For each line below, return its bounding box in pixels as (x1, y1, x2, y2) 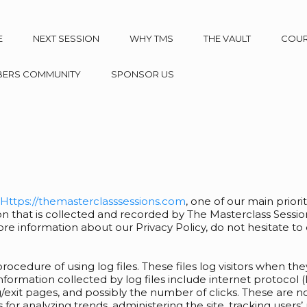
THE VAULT (204, 33, 251, 44)
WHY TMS (130, 33, 173, 44)
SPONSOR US (111, 69, 174, 79)
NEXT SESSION (33, 33, 99, 44)
